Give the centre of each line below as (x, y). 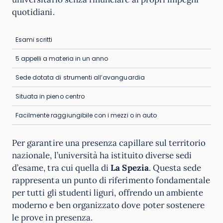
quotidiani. (33, 12)
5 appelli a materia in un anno (62, 58)
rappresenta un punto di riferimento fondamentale (111, 180)
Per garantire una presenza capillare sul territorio (109, 143)
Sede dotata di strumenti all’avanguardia (80, 77)
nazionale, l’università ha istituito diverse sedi (102, 155)
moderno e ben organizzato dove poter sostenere (109, 205)
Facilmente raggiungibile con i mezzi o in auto (86, 115)
